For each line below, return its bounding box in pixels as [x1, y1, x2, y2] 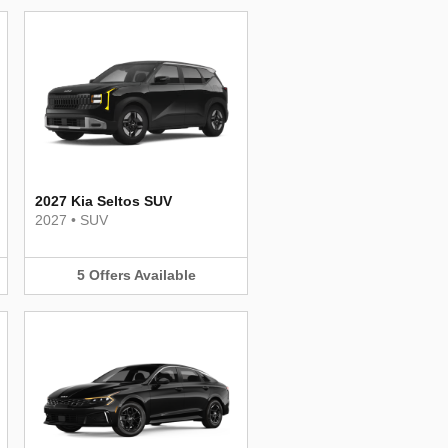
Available [133, 267, 196, 283]
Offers [88, 267, 131, 283]
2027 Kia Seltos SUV [35, 193, 172, 209]
